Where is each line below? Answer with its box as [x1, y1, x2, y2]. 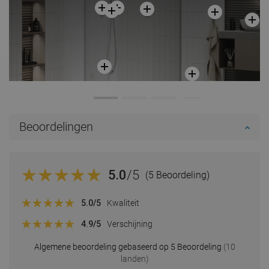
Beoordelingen [19, 119, 93, 134]
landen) [120, 253, 149, 264]
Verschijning [107, 219, 153, 229]
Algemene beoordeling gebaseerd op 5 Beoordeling [34, 241, 222, 252]
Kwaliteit [107, 198, 139, 208]
